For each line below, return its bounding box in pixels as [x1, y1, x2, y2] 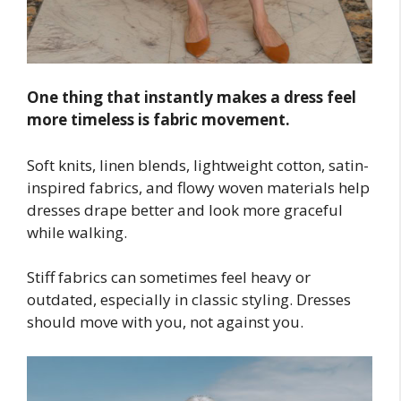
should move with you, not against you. [27, 311, 303, 333]
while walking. [27, 221, 127, 243]
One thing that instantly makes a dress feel [27, 87, 356, 108]
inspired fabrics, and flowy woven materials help [27, 176, 370, 198]
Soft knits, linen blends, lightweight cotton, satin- [27, 154, 369, 175]
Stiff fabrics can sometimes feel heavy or [27, 267, 311, 288]
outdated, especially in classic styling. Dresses [27, 289, 351, 311]
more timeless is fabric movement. [27, 109, 290, 131]
